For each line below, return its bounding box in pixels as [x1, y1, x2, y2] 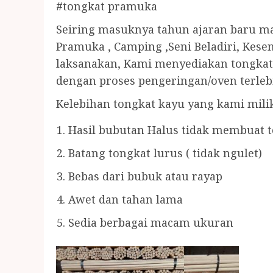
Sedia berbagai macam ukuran [68, 215, 233, 230]
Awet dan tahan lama [68, 192, 183, 207]
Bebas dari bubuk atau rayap [68, 169, 222, 183]
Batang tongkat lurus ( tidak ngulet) [68, 146, 262, 160]
